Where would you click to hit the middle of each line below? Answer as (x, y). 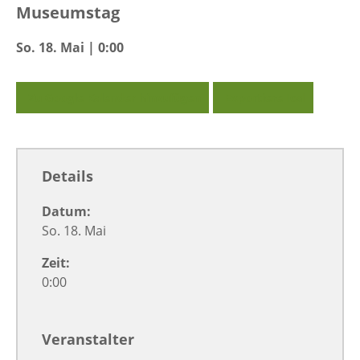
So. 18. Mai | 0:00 (70, 48)
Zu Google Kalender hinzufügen (115, 98)
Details (67, 176)
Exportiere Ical (265, 98)
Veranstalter (88, 340)
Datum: (66, 212)
